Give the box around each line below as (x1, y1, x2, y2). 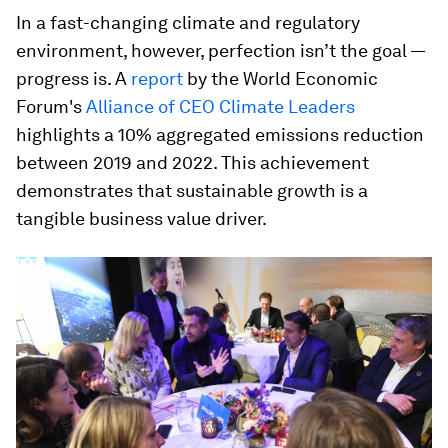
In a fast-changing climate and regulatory (16, 12, 360, 33)
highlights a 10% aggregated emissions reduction (16, 124, 424, 145)
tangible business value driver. (16, 208, 267, 229)
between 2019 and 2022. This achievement (16, 152, 369, 173)
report (131, 68, 183, 89)
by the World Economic (183, 68, 378, 89)
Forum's (16, 96, 82, 117)
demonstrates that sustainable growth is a (16, 180, 368, 201)
